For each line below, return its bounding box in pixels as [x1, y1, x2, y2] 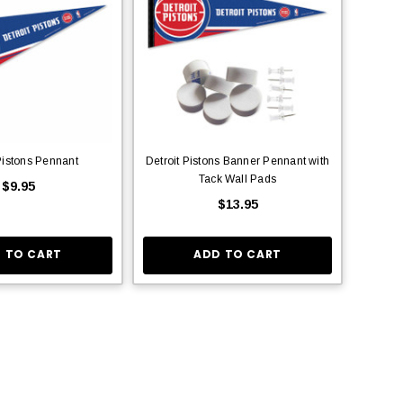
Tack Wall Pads [198, 172, 277, 185]
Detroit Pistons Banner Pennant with [145, 154, 330, 167]
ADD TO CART [193, 246, 282, 263]
